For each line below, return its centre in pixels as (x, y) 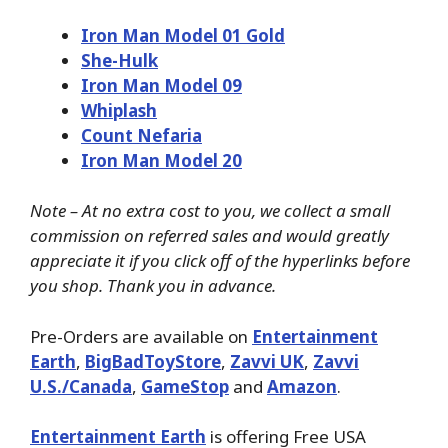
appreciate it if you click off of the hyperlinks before (220, 261)
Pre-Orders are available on (141, 336)
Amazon (302, 386)
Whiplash (119, 110)
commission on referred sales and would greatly (209, 236)
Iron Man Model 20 (161, 160)
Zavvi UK (267, 361)
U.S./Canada (81, 386)
